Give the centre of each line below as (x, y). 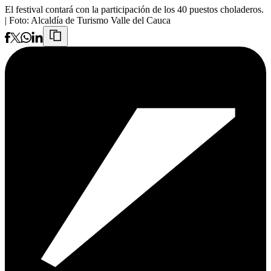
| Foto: (18, 21)
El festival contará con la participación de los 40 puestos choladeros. (134, 10)
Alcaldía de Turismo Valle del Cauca (101, 21)
